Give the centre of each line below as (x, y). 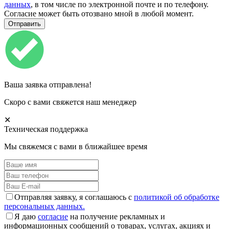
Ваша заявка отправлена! (48, 84)
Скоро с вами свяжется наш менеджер (70, 102)
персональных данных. (44, 206)
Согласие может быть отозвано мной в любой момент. (99, 13)
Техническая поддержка (46, 129)
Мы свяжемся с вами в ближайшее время (76, 146)
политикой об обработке (177, 197)
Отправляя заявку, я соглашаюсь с (74, 197)
